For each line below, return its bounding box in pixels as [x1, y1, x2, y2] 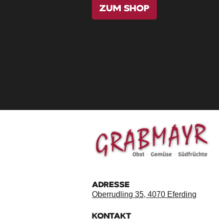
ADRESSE [92, 180, 130, 189]
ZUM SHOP [99, 4, 150, 13]
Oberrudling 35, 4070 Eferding [92, 190, 197, 198]
